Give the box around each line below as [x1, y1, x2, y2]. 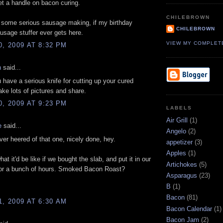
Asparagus [166, 171, 197, 179]
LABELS [166, 105, 193, 111]
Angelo [166, 127, 186, 135]
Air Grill [166, 116, 188, 124]
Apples [166, 149, 186, 157]
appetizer [166, 138, 193, 146]
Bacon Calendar [166, 205, 212, 213]
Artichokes [166, 160, 197, 168]
